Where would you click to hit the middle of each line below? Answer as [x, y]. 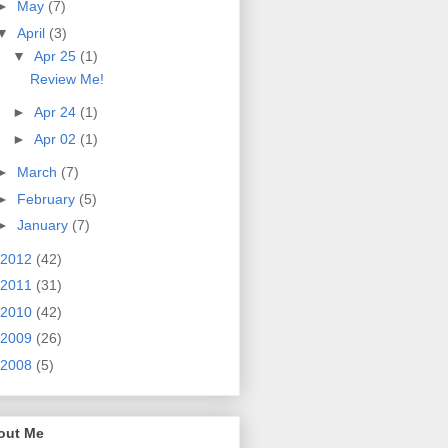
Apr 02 [56, 138]
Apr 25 [56, 55]
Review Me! [66, 78]
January [44, 225]
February [47, 198]
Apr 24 [56, 112]
